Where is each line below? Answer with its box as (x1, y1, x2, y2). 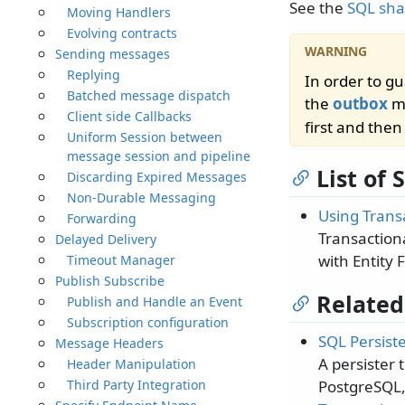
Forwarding (66, 209, 137, 227)
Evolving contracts (66, 24, 177, 42)
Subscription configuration (66, 313, 229, 331)
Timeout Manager (66, 250, 175, 268)
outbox (333, 93, 388, 115)
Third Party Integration (66, 375, 206, 393)
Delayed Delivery (55, 230, 157, 248)
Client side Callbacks (66, 107, 192, 125)
